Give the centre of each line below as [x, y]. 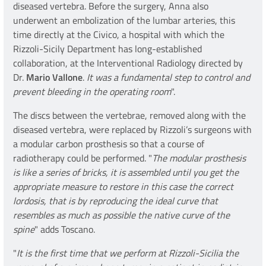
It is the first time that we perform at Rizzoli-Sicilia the [128, 253]
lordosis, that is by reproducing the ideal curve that [115, 201]
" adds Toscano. [65, 229]
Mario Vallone [54, 77]
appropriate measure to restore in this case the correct [123, 187]
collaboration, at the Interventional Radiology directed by [128, 63]
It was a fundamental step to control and [167, 77]
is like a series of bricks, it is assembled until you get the [126, 172]
